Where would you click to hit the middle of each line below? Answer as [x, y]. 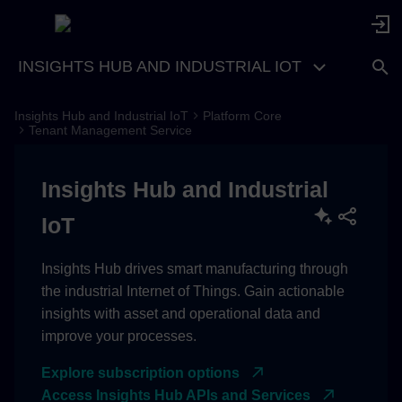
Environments [69, 258]
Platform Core [242, 115]
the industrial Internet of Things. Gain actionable [193, 291]
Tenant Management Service [110, 130]
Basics [36, 214]
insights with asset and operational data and [181, 313]
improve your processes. [119, 336]
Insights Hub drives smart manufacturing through [195, 268]
